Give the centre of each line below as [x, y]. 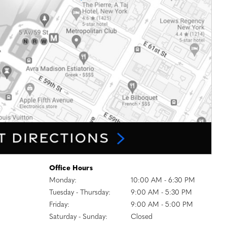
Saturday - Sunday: [78, 217]
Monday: [63, 181]
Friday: [59, 205]
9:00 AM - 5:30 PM [161, 193]
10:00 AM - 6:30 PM [163, 181]
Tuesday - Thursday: [80, 193]
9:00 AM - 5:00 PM [162, 205]
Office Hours [71, 169]
